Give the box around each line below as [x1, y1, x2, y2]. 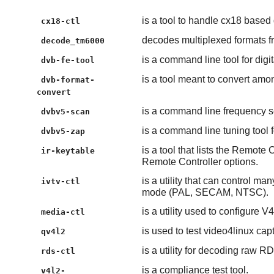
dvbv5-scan [41, 107, 91, 117]
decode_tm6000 [41, 36, 105, 46]
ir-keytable [41, 146, 95, 156]
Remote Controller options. [141, 157, 258, 168]
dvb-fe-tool [41, 56, 95, 65]
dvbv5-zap [41, 127, 86, 136]
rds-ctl [41, 246, 76, 256]
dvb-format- [41, 75, 95, 85]
